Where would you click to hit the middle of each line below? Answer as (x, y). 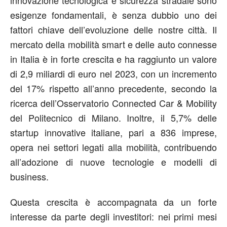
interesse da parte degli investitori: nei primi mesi (113, 216)
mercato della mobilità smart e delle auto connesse (113, 44)
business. (29, 176)
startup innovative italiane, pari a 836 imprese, (113, 132)
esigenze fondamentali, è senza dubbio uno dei (113, 15)
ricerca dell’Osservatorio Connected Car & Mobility (113, 103)
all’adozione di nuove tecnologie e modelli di (113, 162)
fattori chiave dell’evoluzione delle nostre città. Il (113, 29)
